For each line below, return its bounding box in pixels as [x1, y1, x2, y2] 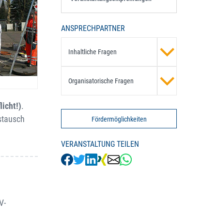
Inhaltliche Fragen [68, 48, 117, 56]
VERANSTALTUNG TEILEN [61, 139, 139, 149]
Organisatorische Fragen [68, 77, 134, 85]
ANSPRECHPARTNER [61, 24, 125, 33]
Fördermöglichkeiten [91, 115, 147, 123]
